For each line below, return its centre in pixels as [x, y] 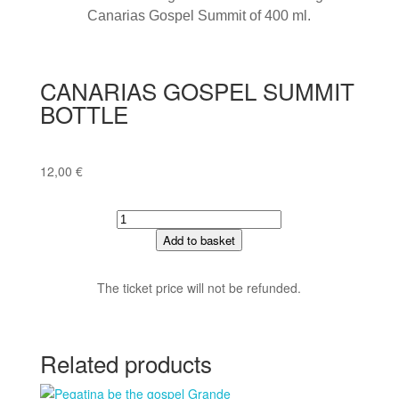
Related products [126, 362]
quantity [138, 299]
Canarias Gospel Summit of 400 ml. [199, 15]
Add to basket [199, 240]
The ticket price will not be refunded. [199, 287]
